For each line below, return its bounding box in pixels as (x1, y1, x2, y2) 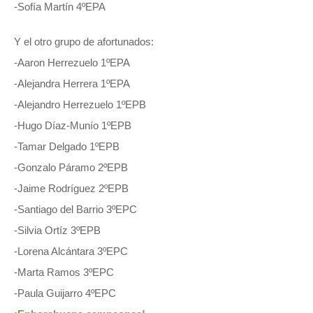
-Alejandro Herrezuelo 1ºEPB (14, 98, 146, 110)
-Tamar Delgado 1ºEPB (14, 140, 119, 152)
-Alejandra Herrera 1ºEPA (14, 77, 130, 89)
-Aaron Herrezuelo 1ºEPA (14, 56, 130, 68)
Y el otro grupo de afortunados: (14, 35, 154, 48)
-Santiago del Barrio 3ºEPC (14, 203, 137, 215)
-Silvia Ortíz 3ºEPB (14, 224, 101, 236)
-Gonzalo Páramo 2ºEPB (14, 161, 128, 173)
